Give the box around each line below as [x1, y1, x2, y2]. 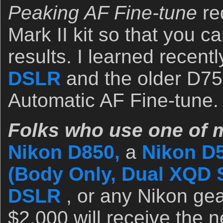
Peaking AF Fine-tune [8, 2, 197, 23]
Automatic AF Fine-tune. [8, 90, 219, 111]
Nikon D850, [8, 141, 120, 163]
